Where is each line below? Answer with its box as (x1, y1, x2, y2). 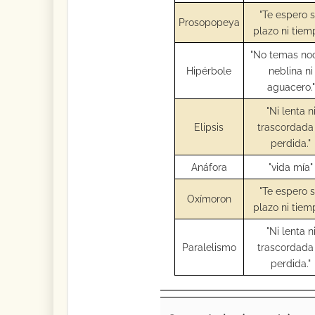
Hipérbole (186, 64, 232, 77)
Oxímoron (186, 192, 231, 205)
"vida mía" (269, 160, 314, 173)
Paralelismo (181, 240, 236, 253)
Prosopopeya (178, 15, 240, 28)
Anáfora (191, 160, 227, 173)
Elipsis (194, 120, 224, 133)
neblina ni (269, 64, 314, 77)
